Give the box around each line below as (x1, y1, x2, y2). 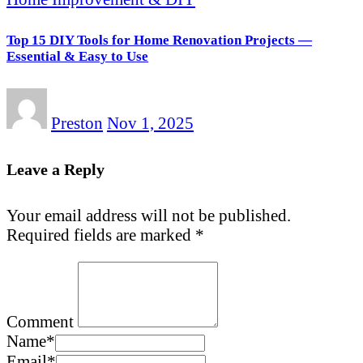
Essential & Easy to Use (6, 49, 148, 65)
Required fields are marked (6, 225, 195, 245)
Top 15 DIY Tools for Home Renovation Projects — (6, 32, 312, 49)
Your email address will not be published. (6, 206, 291, 225)
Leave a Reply (6, 160, 105, 178)
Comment (6, 312, 74, 331)
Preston (51, 113, 103, 132)
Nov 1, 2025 (107, 113, 194, 132)
